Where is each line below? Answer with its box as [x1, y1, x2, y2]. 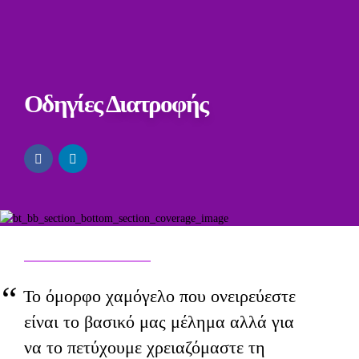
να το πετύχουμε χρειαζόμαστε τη [24, 337, 265, 357]
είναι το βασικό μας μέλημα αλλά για [24, 312, 294, 332]
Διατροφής [102, 89, 208, 118]
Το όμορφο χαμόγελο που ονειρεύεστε [22, 286, 296, 306]
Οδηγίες [24, 89, 103, 118]
